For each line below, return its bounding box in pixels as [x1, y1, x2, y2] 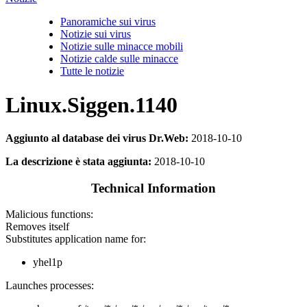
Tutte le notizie [60, 65, 124, 77]
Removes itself [5, 221, 69, 233]
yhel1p [33, 256, 62, 269]
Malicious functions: [5, 208, 93, 221]
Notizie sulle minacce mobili [60, 40, 183, 53]
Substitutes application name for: [5, 233, 146, 245]
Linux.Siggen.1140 [5, 92, 177, 117]
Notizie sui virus [60, 28, 131, 40]
